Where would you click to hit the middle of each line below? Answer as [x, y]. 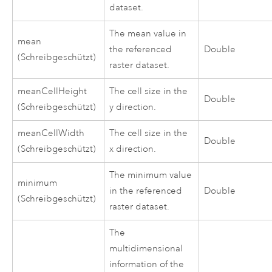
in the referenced [146, 191]
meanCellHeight [53, 91]
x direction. [133, 149]
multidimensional [146, 248]
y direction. [133, 107]
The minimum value [151, 175]
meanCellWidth [51, 133]
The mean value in [148, 33]
